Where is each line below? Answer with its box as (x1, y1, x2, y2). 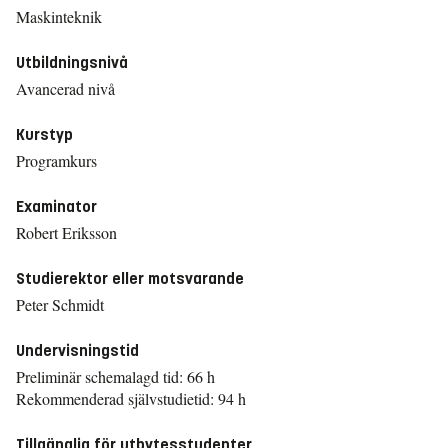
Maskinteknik (16, 6, 102, 27)
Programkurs (16, 150, 97, 171)
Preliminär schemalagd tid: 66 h (16, 366, 215, 387)
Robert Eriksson (16, 222, 117, 243)
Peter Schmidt (16, 294, 104, 315)
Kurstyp (16, 125, 73, 144)
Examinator (16, 197, 97, 216)
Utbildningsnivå (16, 53, 128, 72)
